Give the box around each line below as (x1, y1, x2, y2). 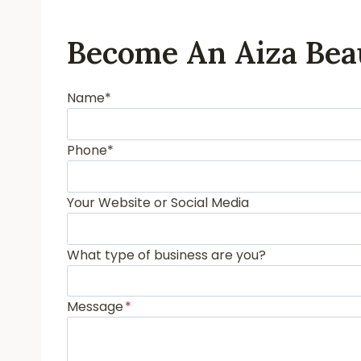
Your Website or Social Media (67, 193, 249, 212)
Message (67, 297, 123, 317)
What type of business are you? (67, 245, 266, 264)
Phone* (67, 141, 114, 160)
